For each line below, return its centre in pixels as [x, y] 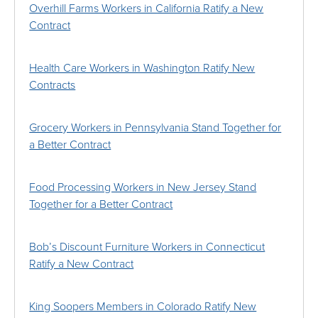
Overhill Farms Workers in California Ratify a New [147, 9]
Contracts [53, 86]
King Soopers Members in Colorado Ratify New [143, 307]
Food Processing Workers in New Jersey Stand [143, 188]
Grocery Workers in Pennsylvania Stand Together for [155, 128]
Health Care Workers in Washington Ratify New [142, 68]
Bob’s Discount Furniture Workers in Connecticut [147, 247]
